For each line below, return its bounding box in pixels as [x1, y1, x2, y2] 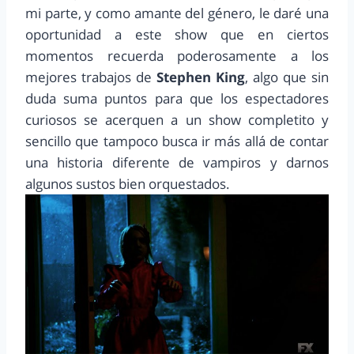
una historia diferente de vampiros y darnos [25, 153, 329, 171]
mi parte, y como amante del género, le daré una [25, 3, 329, 22]
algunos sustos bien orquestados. [25, 174, 230, 193]
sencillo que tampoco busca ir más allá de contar [25, 131, 329, 150]
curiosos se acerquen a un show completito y [25, 110, 329, 129]
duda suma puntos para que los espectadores [25, 88, 329, 107]
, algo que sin [245, 67, 329, 86]
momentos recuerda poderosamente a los [25, 46, 329, 65]
